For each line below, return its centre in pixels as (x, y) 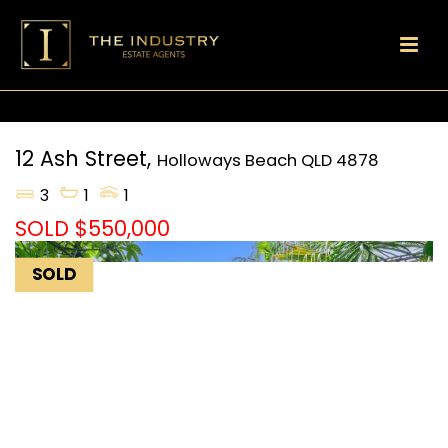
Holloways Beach (227, 160)
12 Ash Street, (83, 158)
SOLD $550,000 (92, 229)
